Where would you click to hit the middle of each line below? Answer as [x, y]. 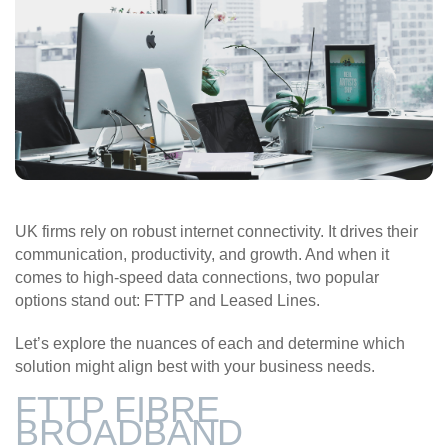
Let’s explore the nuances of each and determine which [210, 343]
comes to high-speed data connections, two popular [197, 277]
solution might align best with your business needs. [195, 366]
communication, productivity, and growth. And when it [202, 254]
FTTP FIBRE [117, 409]
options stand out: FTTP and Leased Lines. [169, 300]
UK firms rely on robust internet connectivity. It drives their [216, 231]
